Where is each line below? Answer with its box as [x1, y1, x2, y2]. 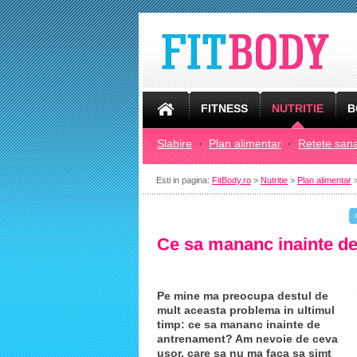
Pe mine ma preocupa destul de [157, 289, 328, 302]
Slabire [157, 137, 192, 150]
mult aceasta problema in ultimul [157, 304, 335, 316]
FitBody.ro [212, 175, 251, 185]
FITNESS [201, 102, 248, 115]
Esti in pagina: [156, 175, 212, 185]
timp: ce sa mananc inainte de [157, 318, 320, 331]
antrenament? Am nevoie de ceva [157, 332, 338, 345]
